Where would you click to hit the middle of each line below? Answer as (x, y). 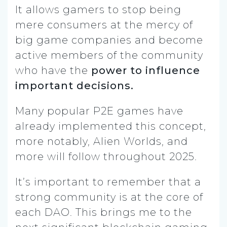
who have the (53, 70)
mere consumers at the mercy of (104, 25)
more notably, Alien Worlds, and (102, 141)
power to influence (146, 70)
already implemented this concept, (111, 126)
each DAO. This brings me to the (104, 212)
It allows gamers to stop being (98, 9)
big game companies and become (109, 40)
